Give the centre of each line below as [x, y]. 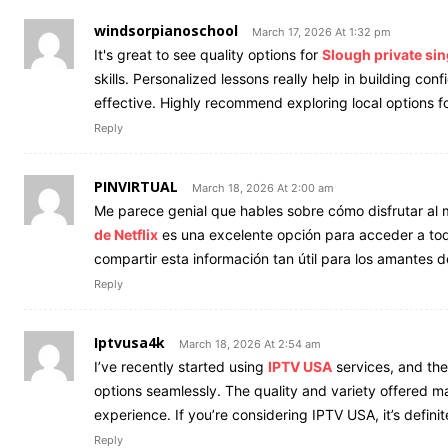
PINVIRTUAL [136, 186]
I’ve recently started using [181, 366]
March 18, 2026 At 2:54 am [250, 343]
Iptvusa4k [129, 342]
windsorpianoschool [166, 30]
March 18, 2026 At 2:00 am [263, 187]
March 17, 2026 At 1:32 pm [321, 31]
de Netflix [126, 234]
